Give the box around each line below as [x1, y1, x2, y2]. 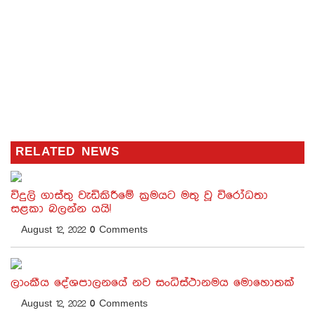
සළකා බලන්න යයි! [11, 202, 111, 215]
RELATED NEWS [15, 146, 120, 158]
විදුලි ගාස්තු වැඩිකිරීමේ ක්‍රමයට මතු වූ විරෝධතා [11, 189, 268, 202]
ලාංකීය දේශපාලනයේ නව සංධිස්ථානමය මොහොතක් [11, 276, 295, 289]
